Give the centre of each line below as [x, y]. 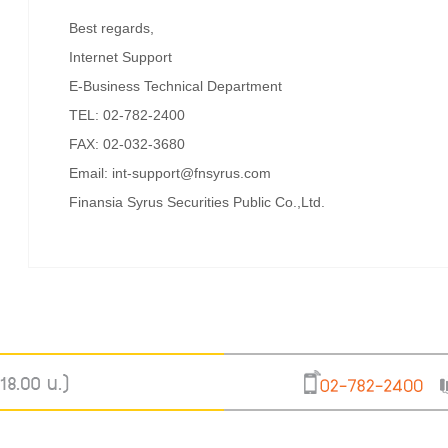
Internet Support [121, 57]
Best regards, [112, 28]
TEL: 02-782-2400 [127, 115]
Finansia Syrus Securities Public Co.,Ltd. [197, 202]
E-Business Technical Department [176, 86]
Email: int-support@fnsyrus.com [170, 173]
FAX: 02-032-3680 [127, 144]
